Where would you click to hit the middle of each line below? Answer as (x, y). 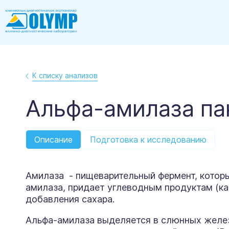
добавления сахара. (70, 199)
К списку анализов (65, 76)
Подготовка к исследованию (148, 140)
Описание (53, 140)
